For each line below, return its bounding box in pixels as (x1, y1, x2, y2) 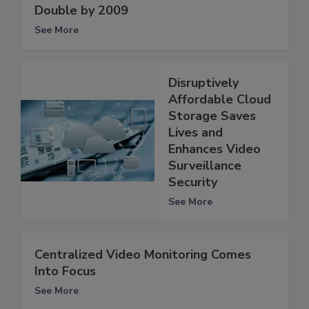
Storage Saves (168, 107, 256, 124)
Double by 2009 (34, 1, 128, 19)
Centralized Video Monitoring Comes (34, 246, 251, 263)
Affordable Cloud (168, 90, 271, 108)
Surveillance (168, 157, 241, 174)
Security (168, 173, 217, 190)
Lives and (168, 123, 223, 141)
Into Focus (34, 262, 96, 279)
